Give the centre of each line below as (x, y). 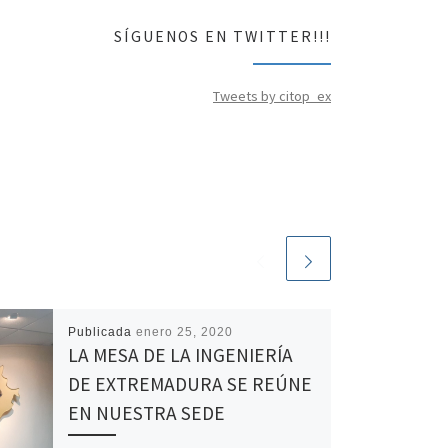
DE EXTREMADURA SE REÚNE (189, 384)
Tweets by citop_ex (272, 95)
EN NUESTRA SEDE (146, 413)
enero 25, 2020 (184, 332)
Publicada (101, 332)
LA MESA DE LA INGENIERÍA (180, 355)
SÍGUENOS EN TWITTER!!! (222, 36)
